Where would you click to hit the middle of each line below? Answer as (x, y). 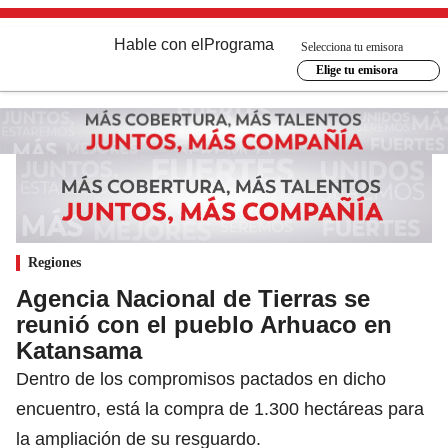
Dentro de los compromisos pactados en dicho (201, 378)
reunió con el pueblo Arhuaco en (204, 324)
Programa (239, 44)
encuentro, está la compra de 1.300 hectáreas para (220, 408)
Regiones (54, 262)
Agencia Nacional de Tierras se (193, 298)
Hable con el (159, 44)
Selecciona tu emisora (352, 46)
